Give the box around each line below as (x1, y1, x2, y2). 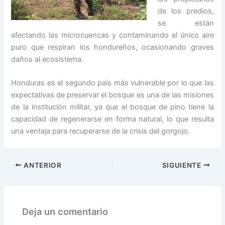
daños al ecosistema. (11, 54, 84, 64)
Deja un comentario (22, 206, 108, 217)
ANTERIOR (22, 161, 62, 169)
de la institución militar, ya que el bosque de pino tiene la (11, 102, 214, 111)
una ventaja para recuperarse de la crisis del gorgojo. (11, 127, 190, 136)
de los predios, (158, 6, 214, 16)
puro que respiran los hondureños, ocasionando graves (11, 42, 214, 52)
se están (158, 18, 214, 28)
